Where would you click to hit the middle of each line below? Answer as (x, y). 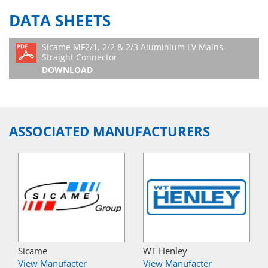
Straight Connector (80, 57)
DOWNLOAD (67, 70)
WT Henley (165, 251)
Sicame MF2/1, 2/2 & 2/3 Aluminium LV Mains (133, 47)
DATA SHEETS (60, 21)
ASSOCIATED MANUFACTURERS (109, 131)
